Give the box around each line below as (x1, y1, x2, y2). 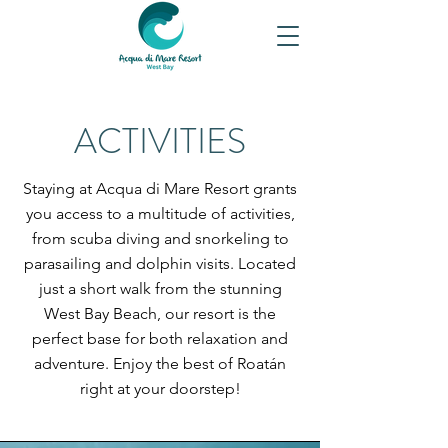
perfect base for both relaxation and (32, 329, 288, 348)
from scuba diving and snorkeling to (31, 229, 289, 248)
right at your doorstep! (79, 379, 241, 398)
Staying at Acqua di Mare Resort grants (23, 179, 297, 198)
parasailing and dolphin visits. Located (24, 254, 296, 273)
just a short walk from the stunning (38, 279, 282, 298)
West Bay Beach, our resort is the (44, 304, 276, 323)
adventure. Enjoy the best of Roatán (34, 354, 286, 373)
